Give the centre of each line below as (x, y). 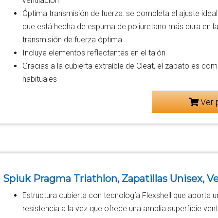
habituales (40, 79)
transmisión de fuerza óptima (73, 39)
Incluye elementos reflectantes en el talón (94, 53)
